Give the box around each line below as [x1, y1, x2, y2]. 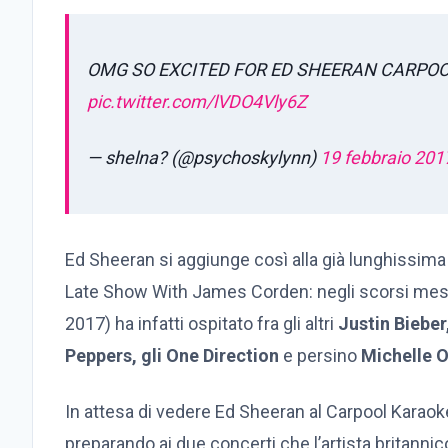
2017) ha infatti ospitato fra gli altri [65, 313, 338, 335]
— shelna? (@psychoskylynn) [87, 147, 320, 169]
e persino [279, 345, 361, 367]
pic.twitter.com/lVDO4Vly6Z [87, 91, 307, 113]
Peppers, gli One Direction [65, 345, 279, 367]
